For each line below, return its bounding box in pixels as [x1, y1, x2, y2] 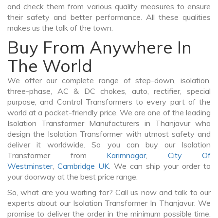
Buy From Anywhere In [7, 36, 192, 58]
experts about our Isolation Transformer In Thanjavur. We [7, 198, 211, 208]
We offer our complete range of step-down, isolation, [7, 75, 211, 86]
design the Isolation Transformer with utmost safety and [7, 129, 211, 139]
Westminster [7, 161, 53, 171]
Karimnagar [107, 150, 146, 161]
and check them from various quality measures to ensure [7, 1, 211, 12]
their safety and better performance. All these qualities [7, 12, 211, 22]
